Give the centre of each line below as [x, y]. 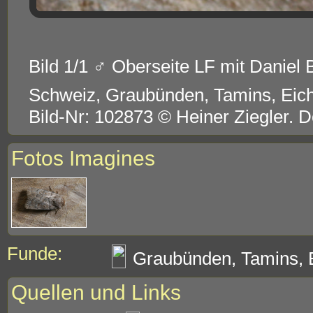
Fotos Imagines [83, 158]
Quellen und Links [96, 292]
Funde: [35, 254]
